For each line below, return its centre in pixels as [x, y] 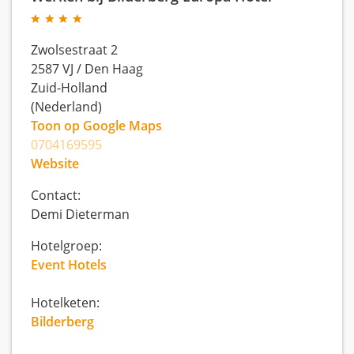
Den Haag [114, 69]
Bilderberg [62, 322]
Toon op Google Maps [96, 126]
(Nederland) [66, 107]
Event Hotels [69, 265]
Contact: [56, 195]
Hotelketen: [65, 303]
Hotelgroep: [66, 246]
